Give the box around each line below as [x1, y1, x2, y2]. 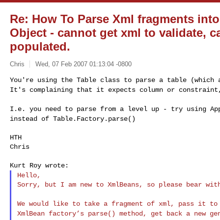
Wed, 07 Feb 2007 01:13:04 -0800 [35, 60, 132, 68]
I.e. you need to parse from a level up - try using [10, 105, 210, 113]
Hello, [17, 171, 41, 179]
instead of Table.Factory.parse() [10, 114, 136, 123]
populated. [10, 40, 70, 53]
